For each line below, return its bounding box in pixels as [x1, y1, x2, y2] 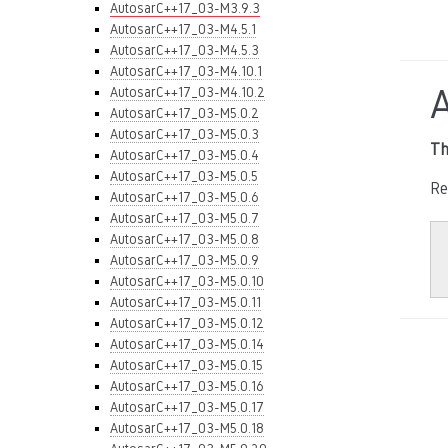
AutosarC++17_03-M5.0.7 [110, 210, 259, 226]
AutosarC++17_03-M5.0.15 [110, 357, 263, 373]
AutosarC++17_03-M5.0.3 [110, 126, 259, 142]
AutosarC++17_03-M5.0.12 [110, 315, 264, 331]
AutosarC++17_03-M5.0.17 [110, 399, 264, 415]
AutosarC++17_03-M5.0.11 [110, 294, 261, 310]
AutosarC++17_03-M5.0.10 [110, 273, 264, 289]
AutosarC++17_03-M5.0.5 [110, 168, 258, 184]
